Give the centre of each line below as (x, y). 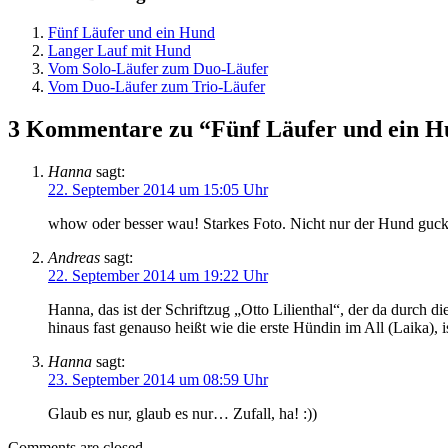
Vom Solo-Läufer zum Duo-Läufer (158, 68)
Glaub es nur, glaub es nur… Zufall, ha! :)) (182, 413)
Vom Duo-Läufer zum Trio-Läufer (156, 86)
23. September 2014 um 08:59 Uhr (158, 379)
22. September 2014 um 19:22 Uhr (158, 275)
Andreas (74, 257)
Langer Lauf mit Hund (119, 50)
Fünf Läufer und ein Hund (131, 32)
